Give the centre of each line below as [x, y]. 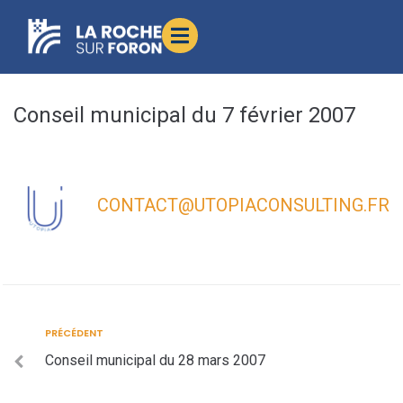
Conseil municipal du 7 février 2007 [184, 116]
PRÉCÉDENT [74, 333]
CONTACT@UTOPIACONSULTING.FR [243, 206]
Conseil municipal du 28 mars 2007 [155, 361]
